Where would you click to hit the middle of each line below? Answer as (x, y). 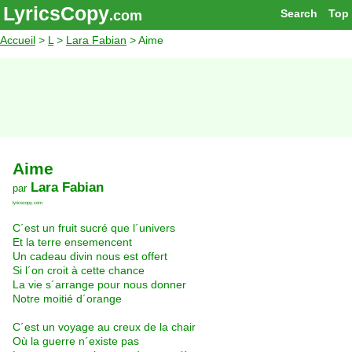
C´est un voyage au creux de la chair (104, 327)
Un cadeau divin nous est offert (90, 257)
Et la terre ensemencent (72, 242)
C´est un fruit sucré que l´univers (94, 228)
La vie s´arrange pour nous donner (99, 285)
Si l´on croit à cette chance (79, 271)
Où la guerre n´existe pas (76, 341)
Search (299, 14)
